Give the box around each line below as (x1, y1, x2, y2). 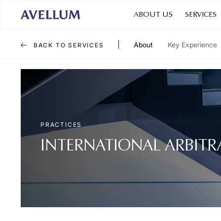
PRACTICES (40, 120, 82, 128)
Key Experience (167, 40, 217, 49)
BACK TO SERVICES (31, 41, 104, 49)
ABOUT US (134, 11, 173, 19)
